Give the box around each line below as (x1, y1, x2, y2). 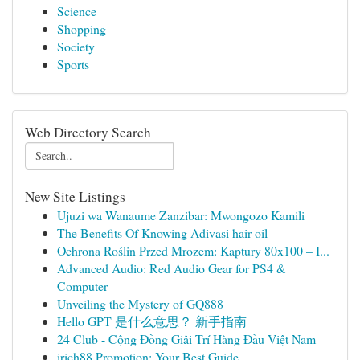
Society (57, 38, 95, 55)
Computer (57, 277, 108, 294)
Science (57, 2, 96, 19)
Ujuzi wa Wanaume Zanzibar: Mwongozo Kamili (57, 207, 305, 223)
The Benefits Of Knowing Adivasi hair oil (57, 224, 268, 241)
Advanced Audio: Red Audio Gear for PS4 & (57, 260, 286, 276)
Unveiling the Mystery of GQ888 (57, 295, 223, 312)
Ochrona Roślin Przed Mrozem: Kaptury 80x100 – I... (57, 242, 329, 259)
